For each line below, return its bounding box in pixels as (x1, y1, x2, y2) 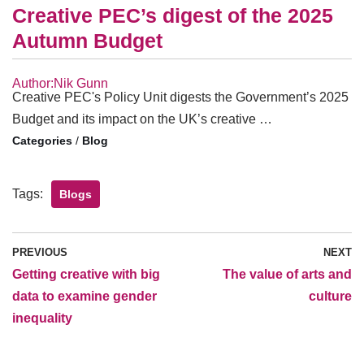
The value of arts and (223, 267, 352, 282)
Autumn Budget (12, 29, 162, 53)
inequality (12, 311, 72, 326)
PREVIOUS (12, 246, 67, 259)
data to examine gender (12, 289, 157, 304)
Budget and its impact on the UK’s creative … (12, 112, 272, 127)
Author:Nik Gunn (12, 76, 108, 91)
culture (309, 289, 352, 304)
